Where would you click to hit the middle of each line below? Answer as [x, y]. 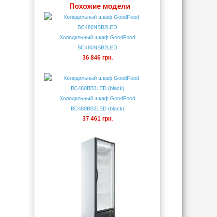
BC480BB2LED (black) [97, 108]
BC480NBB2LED [97, 47]
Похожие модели [100, 6]
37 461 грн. [97, 119]
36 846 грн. [97, 58]
